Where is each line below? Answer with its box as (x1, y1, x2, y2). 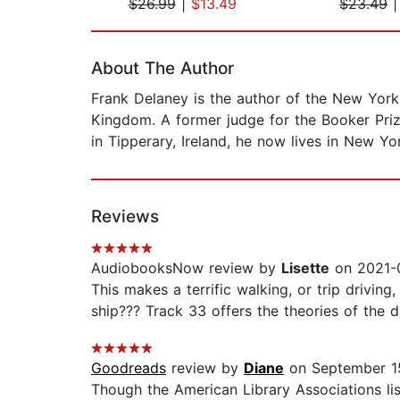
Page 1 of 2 (90, 13, 170, 32)
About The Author (91, 58, 234, 79)
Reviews (91, 206, 159, 228)
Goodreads (91, 359, 166, 378)
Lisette (281, 259, 329, 278)
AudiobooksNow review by (91, 259, 281, 278)
